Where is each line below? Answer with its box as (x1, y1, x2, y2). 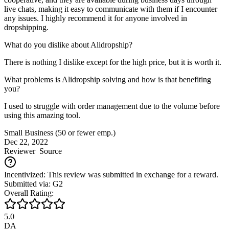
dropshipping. (4, 22, 49, 32)
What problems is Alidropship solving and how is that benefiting (4, 75, 211, 84)
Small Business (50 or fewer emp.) (4, 128, 116, 137)
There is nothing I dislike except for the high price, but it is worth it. (4, 57, 221, 66)
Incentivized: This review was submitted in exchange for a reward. (4, 170, 218, 179)
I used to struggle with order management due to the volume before (4, 101, 220, 110)
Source (35, 146, 62, 155)
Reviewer (4, 146, 35, 155)
